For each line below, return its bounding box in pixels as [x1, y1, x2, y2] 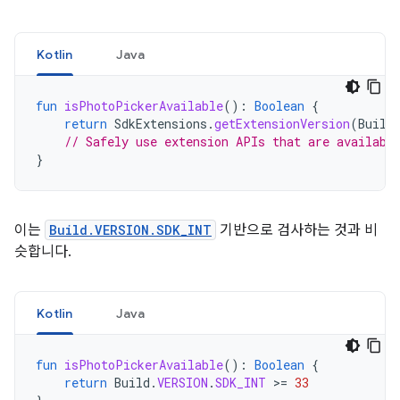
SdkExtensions [114, 114, 207, 132]
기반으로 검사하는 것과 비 [216, 221, 378, 239]
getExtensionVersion [214, 114, 350, 132]
